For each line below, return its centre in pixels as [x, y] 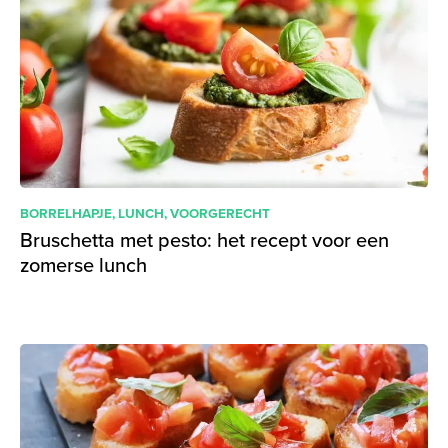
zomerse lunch [83, 265]
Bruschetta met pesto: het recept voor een [204, 240]
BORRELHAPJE [66, 213]
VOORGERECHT [220, 213]
